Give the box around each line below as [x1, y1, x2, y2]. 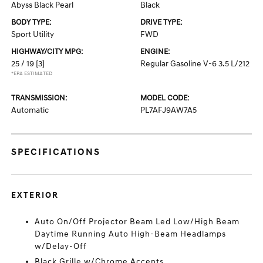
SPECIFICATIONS [11, 146, 101, 158]
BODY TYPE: [11, 18, 52, 27]
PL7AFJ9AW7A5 [140, 105, 197, 115]
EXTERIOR [11, 190, 59, 200]
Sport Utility [11, 29, 55, 39]
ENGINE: [140, 47, 170, 56]
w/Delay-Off [35, 241, 87, 251]
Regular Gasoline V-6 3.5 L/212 [140, 59, 249, 69]
